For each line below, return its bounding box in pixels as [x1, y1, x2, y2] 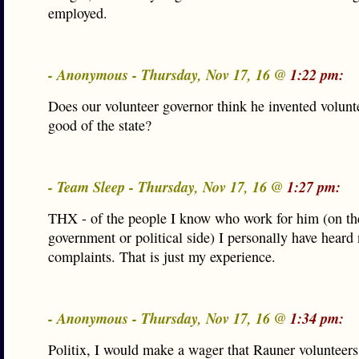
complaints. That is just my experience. [48, 247, 276, 266]
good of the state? [48, 115, 151, 135]
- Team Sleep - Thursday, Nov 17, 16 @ [48, 176, 287, 197]
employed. [48, 3, 107, 22]
